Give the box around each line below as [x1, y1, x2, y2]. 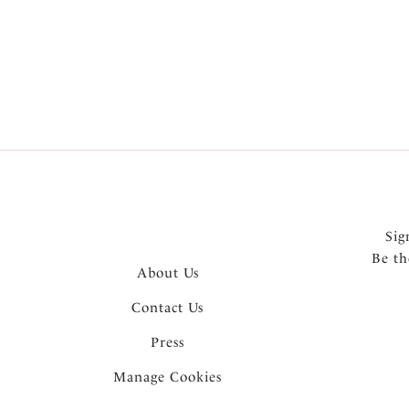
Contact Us [131, 299, 204, 316]
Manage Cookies [113, 368, 223, 385]
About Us [136, 264, 199, 281]
